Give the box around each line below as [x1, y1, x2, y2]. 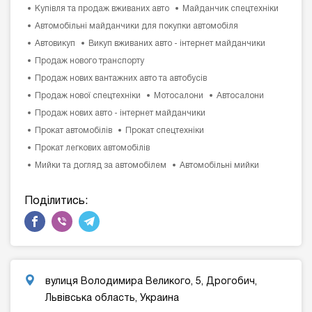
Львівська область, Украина [45, 294, 179, 304]
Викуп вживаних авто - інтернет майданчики [88, 40, 265, 48]
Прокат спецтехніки [125, 127, 204, 135]
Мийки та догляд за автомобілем [35, 162, 166, 170]
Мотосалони [154, 92, 203, 100]
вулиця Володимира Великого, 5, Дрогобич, [45, 277, 257, 287]
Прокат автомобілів [35, 127, 112, 135]
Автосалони [217, 92, 264, 100]
